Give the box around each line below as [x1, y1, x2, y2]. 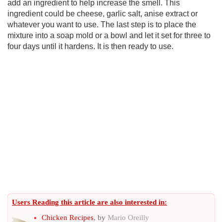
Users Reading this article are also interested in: [12, 198, 167, 206]
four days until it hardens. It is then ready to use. [7, 42, 173, 51]
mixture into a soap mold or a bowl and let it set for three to [7, 31, 211, 40]
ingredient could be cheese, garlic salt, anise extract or [7, 9, 198, 18]
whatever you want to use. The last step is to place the [7, 20, 196, 29]
